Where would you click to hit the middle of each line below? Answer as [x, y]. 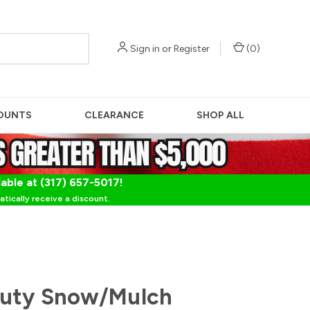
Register [192, 48]
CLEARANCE [115, 115]
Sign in [145, 48]
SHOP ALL [221, 115]
